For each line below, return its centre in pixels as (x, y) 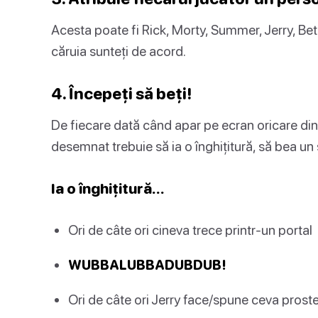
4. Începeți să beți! (121, 93)
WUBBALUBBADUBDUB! (147, 264)
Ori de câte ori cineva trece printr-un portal (190, 229)
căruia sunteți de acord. (119, 50)
